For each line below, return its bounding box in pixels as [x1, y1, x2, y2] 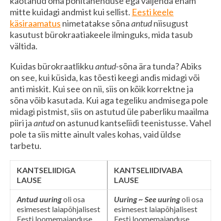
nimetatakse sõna [61, 17, 131, 29]
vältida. [10, 40, 37, 51]
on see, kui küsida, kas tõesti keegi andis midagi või [10, 72, 200, 83]
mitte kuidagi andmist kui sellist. [10, 6, 132, 17]
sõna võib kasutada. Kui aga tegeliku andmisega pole [10, 94, 208, 106]
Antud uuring [17, 194, 62, 204]
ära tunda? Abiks [139, 60, 202, 72]
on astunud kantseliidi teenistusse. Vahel [56, 117, 211, 128]
